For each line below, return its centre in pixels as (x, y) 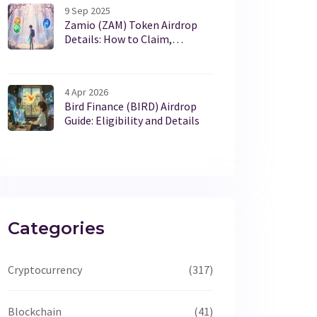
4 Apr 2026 (86, 92)
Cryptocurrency (45, 270)
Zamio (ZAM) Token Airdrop (131, 25)
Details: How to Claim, (118, 39)
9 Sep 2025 (87, 11)
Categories (56, 228)
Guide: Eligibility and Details (132, 120)
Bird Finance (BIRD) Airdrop (131, 106)
